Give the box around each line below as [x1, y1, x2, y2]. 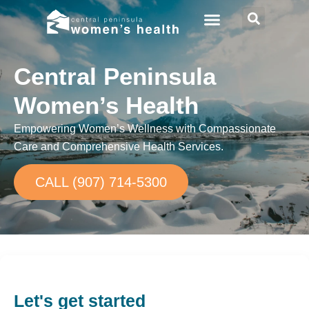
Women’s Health [14, 92, 199, 119]
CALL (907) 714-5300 [35, 175, 167, 190]
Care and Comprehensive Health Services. [14, 141, 223, 152]
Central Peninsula [14, 63, 216, 90]
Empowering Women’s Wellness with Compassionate [14, 123, 276, 134]
